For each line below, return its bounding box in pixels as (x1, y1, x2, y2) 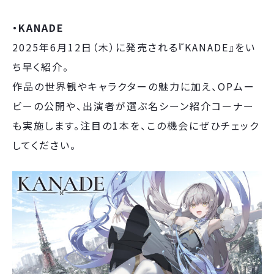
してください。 (12, 137, 76, 152)
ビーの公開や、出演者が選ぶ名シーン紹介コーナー (12, 98, 254, 113)
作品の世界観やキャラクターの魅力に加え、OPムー (12, 78, 255, 94)
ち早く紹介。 (12, 59, 69, 74)
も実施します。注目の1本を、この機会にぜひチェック (12, 117, 259, 133)
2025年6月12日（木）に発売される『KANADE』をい (12, 39, 256, 54)
